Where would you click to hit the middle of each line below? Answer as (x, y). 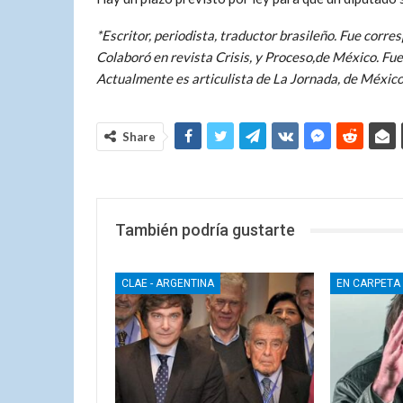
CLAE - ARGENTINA (168, 283)
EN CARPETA (368, 283)
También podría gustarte (205, 230)
